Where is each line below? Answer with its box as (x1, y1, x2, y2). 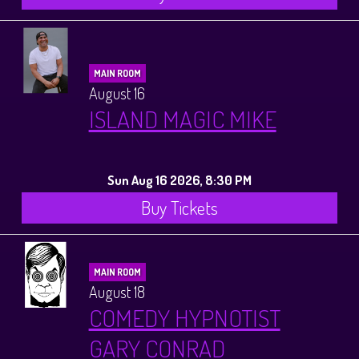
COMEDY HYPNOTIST (88, 302, 280, 333)
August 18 (88, 281, 145, 303)
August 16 (88, 82, 145, 103)
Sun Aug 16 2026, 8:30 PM (107, 171, 252, 188)
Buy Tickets (141, 196, 218, 219)
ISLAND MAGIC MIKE (88, 103, 276, 134)
